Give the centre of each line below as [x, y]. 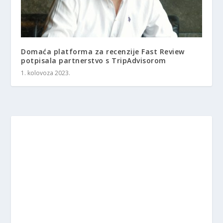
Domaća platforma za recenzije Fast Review [103, 52]
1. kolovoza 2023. [46, 73]
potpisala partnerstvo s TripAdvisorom [94, 61]
